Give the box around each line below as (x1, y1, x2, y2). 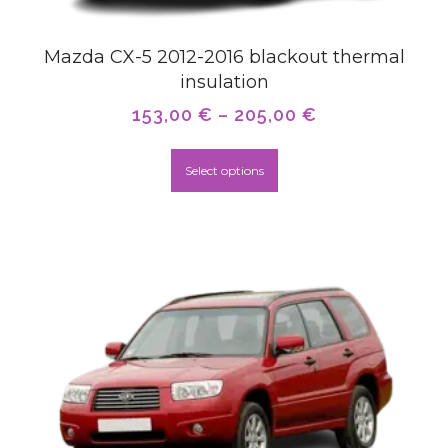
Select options (184, 162, 264, 178)
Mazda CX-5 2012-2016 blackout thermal (43, 45, 405, 68)
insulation (179, 70, 269, 93)
